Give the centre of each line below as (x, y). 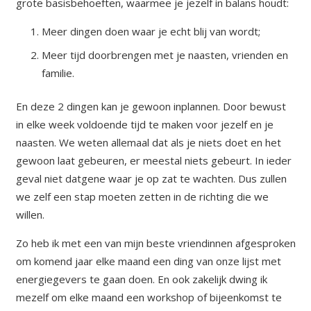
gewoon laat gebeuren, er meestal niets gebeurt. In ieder (153, 161)
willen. (30, 215)
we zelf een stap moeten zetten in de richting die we (142, 197)
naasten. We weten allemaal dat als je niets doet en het (148, 143)
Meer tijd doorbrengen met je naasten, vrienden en (165, 54)
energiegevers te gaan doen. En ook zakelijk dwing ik (141, 279)
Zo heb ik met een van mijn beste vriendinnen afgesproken (155, 243)
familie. (58, 73)
